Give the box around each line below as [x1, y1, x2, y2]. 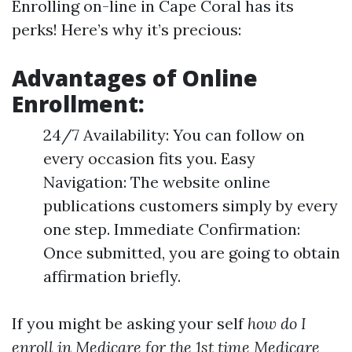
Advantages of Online [12, 63, 258, 93]
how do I [247, 313, 306, 333]
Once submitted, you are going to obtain [43, 243, 340, 262]
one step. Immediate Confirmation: [43, 219, 300, 239]
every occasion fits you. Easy [43, 148, 255, 168]
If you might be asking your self [12, 313, 247, 333]
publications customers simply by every [43, 196, 338, 215]
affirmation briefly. [43, 266, 181, 286]
